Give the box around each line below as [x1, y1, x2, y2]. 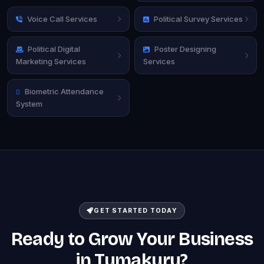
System [16, 98, 42, 108]
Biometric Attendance [25, 86, 104, 96]
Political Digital [28, 44, 80, 54]
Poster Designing [154, 44, 216, 54]
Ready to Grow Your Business [11, 229, 253, 250]
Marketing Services [16, 56, 86, 66]
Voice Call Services [27, 14, 97, 24]
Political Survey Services [154, 14, 243, 24]
